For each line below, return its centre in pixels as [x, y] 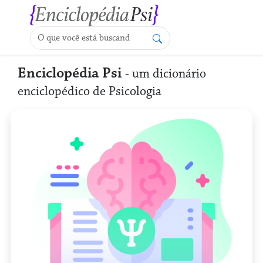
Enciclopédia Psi [71, 73]
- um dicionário [166, 74]
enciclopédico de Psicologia [90, 91]
